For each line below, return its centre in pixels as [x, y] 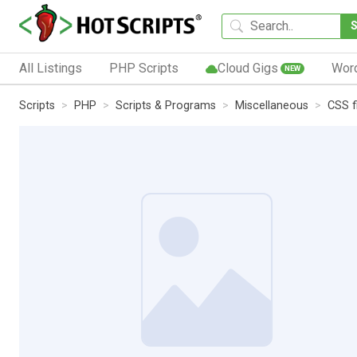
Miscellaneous [272, 105]
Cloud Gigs [247, 68]
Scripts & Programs [166, 105]
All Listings [51, 68]
